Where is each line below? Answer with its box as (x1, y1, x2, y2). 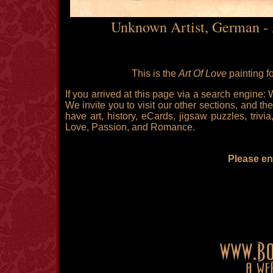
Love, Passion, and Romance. (65, 122, 195, 133)
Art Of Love (179, 68, 227, 79)
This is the (132, 68, 179, 79)
